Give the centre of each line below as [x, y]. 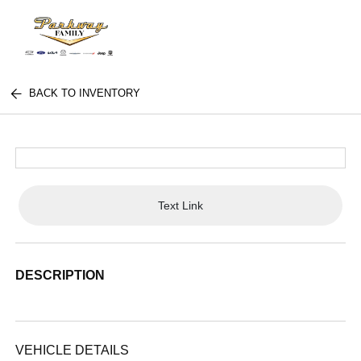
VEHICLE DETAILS [73, 350]
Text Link [180, 205]
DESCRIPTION [60, 275]
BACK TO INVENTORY [85, 93]
